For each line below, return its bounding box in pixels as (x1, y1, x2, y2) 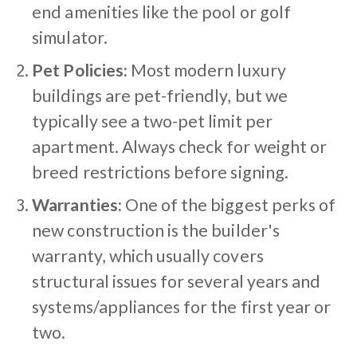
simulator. (32, 26, 108, 48)
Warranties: (32, 194, 122, 215)
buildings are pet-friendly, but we (32, 84, 288, 106)
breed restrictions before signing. (32, 161, 288, 182)
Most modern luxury (127, 59, 286, 80)
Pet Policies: (32, 59, 127, 80)
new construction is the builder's (32, 219, 280, 241)
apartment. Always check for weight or (32, 135, 327, 157)
